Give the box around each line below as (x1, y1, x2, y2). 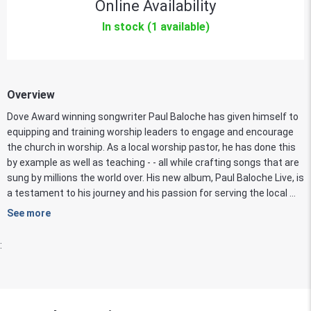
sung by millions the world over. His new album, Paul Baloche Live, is (7, 171, 304, 183)
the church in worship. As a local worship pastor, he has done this (7, 141, 296, 153)
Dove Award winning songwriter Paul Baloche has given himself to (7, 110, 299, 122)
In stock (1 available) (101, 19, 210, 33)
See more (7, 207, 51, 219)
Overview (7, 87, 55, 101)
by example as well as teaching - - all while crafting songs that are (7, 156, 299, 168)
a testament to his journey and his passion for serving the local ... (7, 187, 296, 199)
